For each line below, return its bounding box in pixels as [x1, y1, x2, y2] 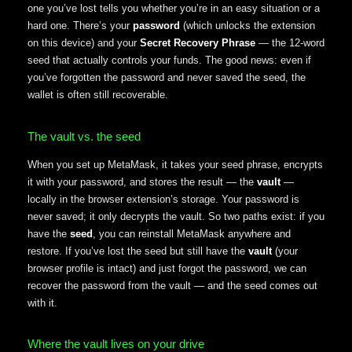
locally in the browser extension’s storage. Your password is [27, 192, 299, 205]
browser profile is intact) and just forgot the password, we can [27, 262, 306, 274]
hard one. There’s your [27, 20, 133, 32]
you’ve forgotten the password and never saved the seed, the [27, 71, 306, 84]
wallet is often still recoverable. [27, 89, 168, 101]
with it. [27, 296, 57, 309]
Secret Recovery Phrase [140, 37, 255, 49]
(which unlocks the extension [180, 20, 315, 32]
